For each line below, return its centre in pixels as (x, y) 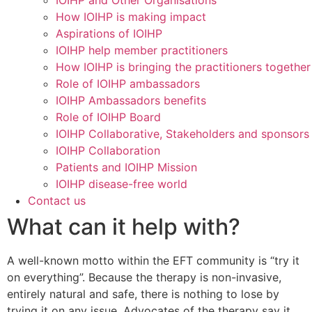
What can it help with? (124, 227)
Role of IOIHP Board (108, 117)
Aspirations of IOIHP (109, 33)
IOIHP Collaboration (108, 150)
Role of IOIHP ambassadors (128, 84)
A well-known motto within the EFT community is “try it (153, 260)
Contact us (57, 201)
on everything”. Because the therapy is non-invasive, (144, 277)
